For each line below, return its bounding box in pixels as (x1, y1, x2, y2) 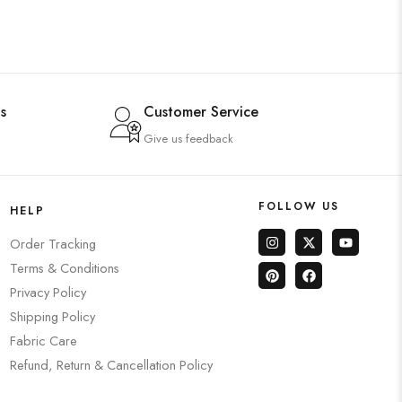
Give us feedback (143, 130, 233, 147)
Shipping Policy (10, 307, 96, 326)
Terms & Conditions (10, 258, 120, 277)
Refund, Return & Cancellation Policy (10, 355, 214, 374)
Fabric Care (10, 331, 78, 350)
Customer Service (143, 101, 258, 122)
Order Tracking (10, 234, 97, 253)
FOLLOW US (258, 198, 340, 214)
